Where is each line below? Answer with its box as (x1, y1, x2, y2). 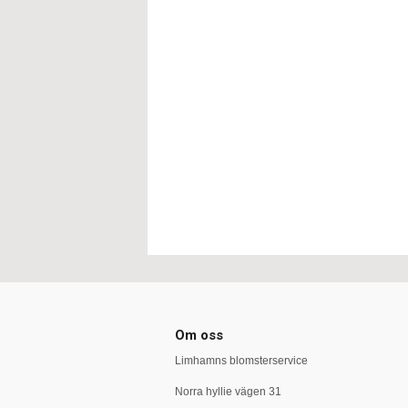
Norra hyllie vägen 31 (175, 385, 281, 398)
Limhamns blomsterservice (175, 354, 308, 367)
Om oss (175, 327, 223, 343)
